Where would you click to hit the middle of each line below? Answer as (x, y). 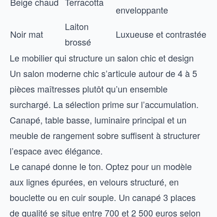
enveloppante (142, 10)
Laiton (77, 26)
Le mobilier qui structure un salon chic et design (102, 58)
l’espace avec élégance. (56, 151)
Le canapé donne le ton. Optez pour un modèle (101, 166)
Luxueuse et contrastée (161, 34)
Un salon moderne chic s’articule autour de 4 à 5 (103, 73)
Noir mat (27, 34)
